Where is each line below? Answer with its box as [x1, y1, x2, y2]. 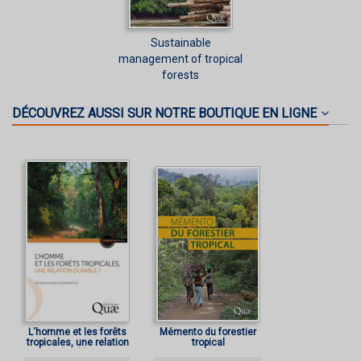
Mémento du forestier [160, 326, 256, 338]
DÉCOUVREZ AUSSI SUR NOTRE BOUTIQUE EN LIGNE [12, 106, 317, 122]
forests [162, 68, 199, 82]
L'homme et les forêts [28, 326, 127, 338]
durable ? [57, 347, 98, 359]
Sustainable [150, 36, 211, 50]
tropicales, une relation [26, 337, 129, 349]
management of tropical [118, 52, 243, 66]
